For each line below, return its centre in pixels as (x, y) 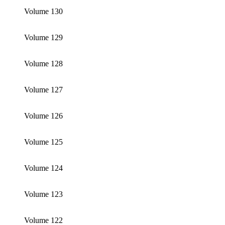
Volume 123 (43, 194)
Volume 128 (43, 64)
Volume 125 (43, 142)
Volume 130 (43, 12)
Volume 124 (43, 168)
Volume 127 (43, 90)
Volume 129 (43, 38)
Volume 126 (43, 116)
